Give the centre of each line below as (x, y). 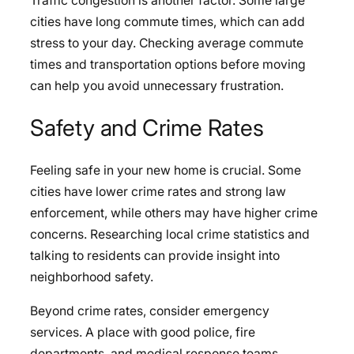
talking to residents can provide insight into (155, 255)
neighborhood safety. (92, 277)
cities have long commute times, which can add (168, 22)
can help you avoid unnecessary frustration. (157, 86)
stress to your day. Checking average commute (167, 43)
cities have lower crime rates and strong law (158, 191)
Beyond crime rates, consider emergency (150, 311)
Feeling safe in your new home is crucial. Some (166, 170)
